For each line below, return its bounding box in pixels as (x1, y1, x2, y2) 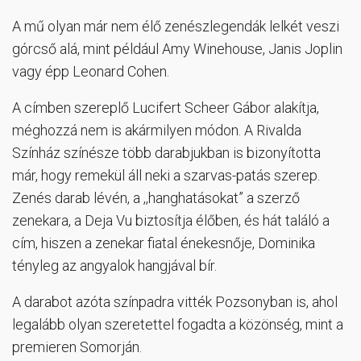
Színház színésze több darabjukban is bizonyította (12, 143, 321, 161)
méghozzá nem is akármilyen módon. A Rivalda (12, 121, 301, 139)
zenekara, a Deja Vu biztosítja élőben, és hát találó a (12, 211, 330, 229)
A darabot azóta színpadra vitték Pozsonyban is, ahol (12, 293, 338, 310)
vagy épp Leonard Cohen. (12, 62, 169, 80)
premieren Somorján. (12, 338, 142, 355)
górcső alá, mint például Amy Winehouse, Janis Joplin (12, 39, 342, 57)
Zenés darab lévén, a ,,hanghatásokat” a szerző (12, 189, 300, 206)
